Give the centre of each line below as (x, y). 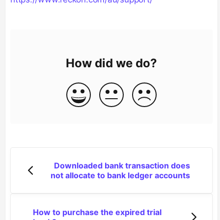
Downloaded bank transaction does (122, 165)
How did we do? (112, 63)
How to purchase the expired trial (97, 212)
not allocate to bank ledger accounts (121, 175)
